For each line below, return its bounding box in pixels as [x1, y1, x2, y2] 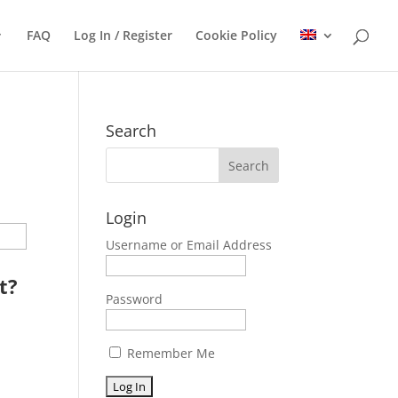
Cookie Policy [195, 27, 277, 44]
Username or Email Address [106, 236, 273, 253]
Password [106, 291, 163, 307]
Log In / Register [74, 27, 172, 44]
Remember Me [123, 345, 216, 362]
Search [106, 120, 157, 141]
